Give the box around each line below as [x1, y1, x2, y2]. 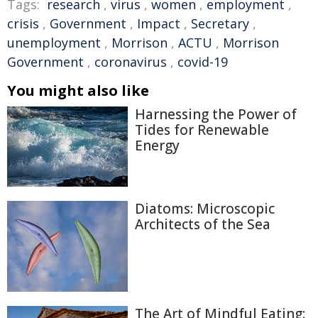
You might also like [7, 81, 149, 100]
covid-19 [177, 53, 228, 70]
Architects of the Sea [135, 215, 270, 234]
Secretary [191, 15, 249, 32]
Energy [135, 136, 180, 155]
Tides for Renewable [135, 121, 269, 139]
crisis [7, 15, 39, 32]
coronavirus [94, 53, 167, 70]
